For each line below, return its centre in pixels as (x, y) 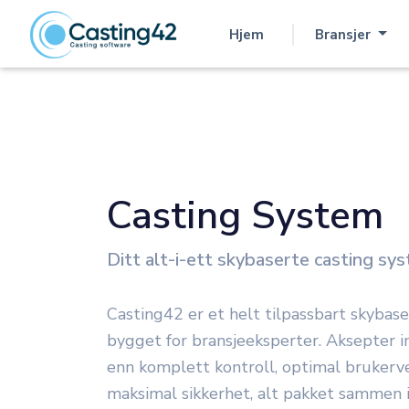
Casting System (245, 215)
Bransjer (344, 34)
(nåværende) (242, 44)
